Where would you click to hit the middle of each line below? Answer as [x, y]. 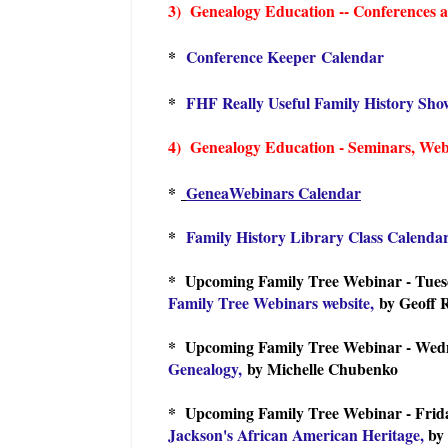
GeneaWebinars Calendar [273, 192]
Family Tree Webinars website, [271, 302]
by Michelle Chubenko [322, 368]
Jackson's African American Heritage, [296, 434]
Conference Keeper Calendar [285, 56]
